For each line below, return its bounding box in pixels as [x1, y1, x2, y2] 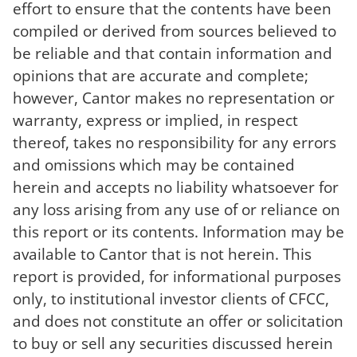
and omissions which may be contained [13, 154, 295, 176]
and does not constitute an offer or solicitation [13, 310, 343, 332]
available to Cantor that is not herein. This [13, 243, 312, 265]
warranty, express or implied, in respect [13, 109, 298, 131]
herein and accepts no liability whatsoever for [13, 176, 339, 198]
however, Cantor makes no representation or [13, 87, 335, 109]
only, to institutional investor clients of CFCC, [13, 288, 329, 310]
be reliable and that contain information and [13, 42, 332, 65]
